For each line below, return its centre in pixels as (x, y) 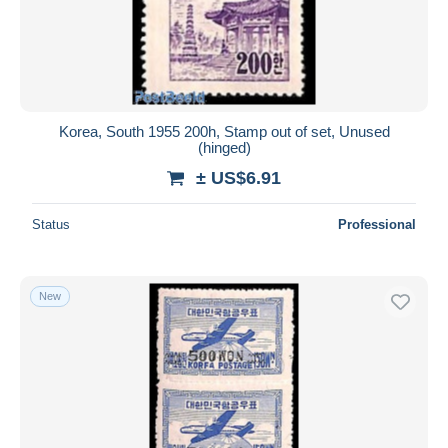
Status (51, 224)
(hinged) (224, 147)
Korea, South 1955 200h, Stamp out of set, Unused (224, 131)
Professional (377, 224)
